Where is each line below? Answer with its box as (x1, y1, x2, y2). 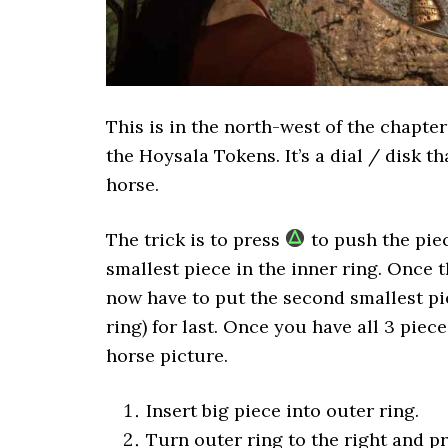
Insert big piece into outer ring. (146, 398, 419, 422)
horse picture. (106, 343, 228, 367)
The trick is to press (106, 227, 285, 251)
